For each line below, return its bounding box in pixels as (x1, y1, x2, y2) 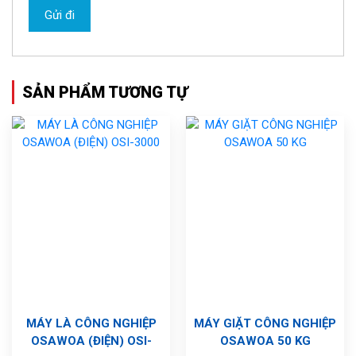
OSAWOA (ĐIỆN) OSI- (30, 334, 152, 349)
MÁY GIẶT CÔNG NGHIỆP (194, 316, 336, 331)
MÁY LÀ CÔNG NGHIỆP (25, 316, 157, 331)
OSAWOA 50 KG (219, 334, 311, 349)
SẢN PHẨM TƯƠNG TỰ (22, 83, 188, 103)
